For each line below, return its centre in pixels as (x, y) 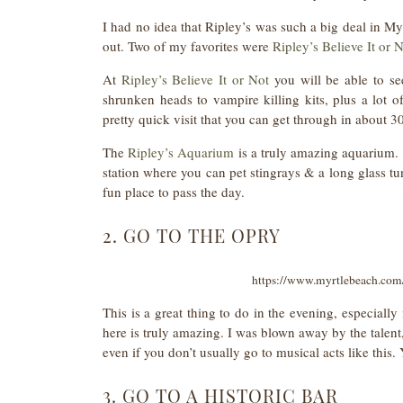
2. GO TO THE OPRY (192, 236)
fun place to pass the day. (174, 192)
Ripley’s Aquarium (181, 152)
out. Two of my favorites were (188, 46)
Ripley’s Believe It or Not (195, 80)
